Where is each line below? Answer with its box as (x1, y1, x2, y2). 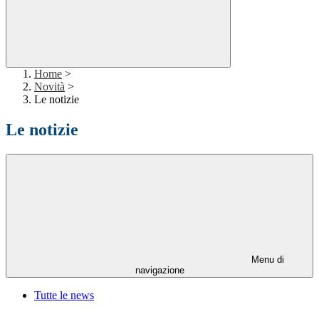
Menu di (249, 254, 284, 266)
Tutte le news (34, 289, 94, 302)
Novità (34, 80, 65, 93)
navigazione (135, 265, 184, 276)
